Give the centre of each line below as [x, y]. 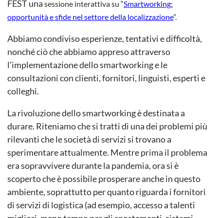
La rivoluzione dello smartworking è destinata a [96, 113]
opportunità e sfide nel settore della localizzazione [90, 17]
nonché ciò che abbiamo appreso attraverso [89, 52]
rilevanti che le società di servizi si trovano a [89, 139]
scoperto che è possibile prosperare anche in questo [104, 179]
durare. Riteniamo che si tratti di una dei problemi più [107, 126]
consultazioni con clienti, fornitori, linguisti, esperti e [106, 78]
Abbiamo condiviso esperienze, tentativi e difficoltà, [105, 38]
